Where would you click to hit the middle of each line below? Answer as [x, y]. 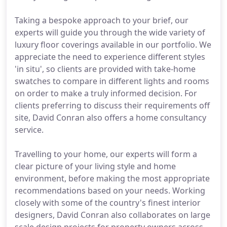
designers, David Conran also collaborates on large [112, 215]
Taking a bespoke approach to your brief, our [102, 20]
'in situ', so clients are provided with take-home [105, 69]
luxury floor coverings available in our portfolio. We [113, 45]
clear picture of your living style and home [95, 166]
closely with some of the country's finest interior [108, 203]
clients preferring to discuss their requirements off [112, 105]
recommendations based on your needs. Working [110, 191]
